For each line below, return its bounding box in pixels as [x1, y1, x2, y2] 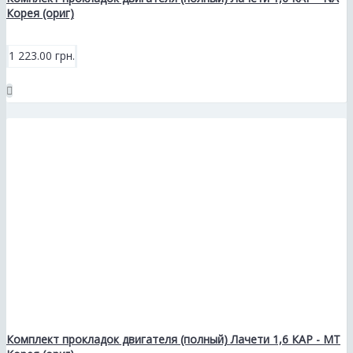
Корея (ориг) [6, 5, 74, 20]
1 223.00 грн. [9, 47, 75, 63]
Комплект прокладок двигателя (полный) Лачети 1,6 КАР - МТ [6, 332, 340, 347]
